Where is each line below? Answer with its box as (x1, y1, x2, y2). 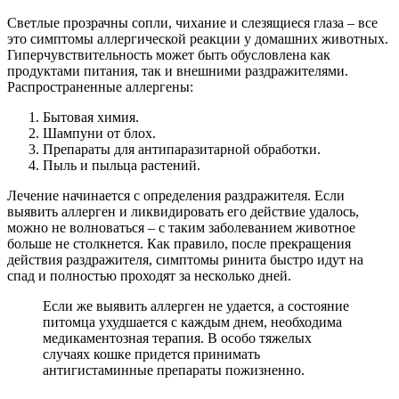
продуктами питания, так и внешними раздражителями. (7, 63, 348, 79)
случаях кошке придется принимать (43, 346, 260, 362)
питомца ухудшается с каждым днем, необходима (43, 314, 342, 330)
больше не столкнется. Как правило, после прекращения (7, 236, 351, 252)
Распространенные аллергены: (7, 79, 193, 95)
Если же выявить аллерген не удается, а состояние (43, 298, 349, 314)
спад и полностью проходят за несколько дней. (7, 268, 291, 284)
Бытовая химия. (43, 110, 139, 126)
